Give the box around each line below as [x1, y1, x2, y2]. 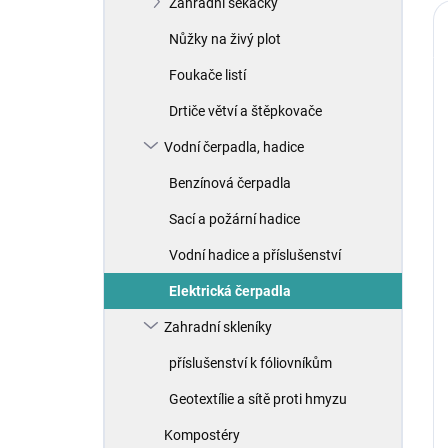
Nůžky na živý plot [169, 31, 281, 47]
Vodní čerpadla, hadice [164, 139, 304, 155]
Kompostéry [164, 427, 240, 443]
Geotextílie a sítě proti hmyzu [169, 391, 347, 407]
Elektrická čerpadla [169, 283, 291, 299]
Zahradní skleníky [164, 319, 272, 335]
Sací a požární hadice [169, 211, 300, 227]
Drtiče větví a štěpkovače [169, 103, 322, 119]
